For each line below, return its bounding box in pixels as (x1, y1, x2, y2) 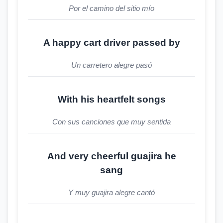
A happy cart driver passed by (43, 37, 180, 48)
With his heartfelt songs (57, 94, 166, 105)
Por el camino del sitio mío (69, 4, 154, 12)
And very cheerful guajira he (47, 151, 176, 161)
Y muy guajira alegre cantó (68, 188, 155, 197)
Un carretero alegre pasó (71, 61, 152, 69)
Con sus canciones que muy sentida (52, 117, 171, 126)
